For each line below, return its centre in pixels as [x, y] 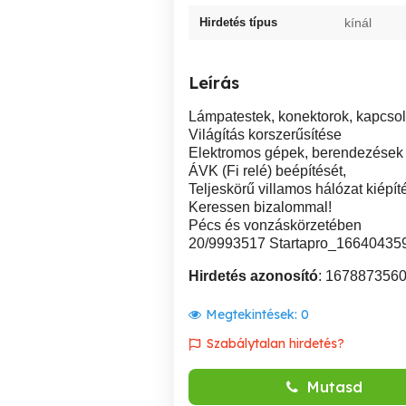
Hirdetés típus [238, 22]
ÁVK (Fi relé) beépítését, [267, 171]
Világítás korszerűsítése [265, 135]
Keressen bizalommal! [260, 207]
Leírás [214, 83]
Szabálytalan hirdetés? [275, 343]
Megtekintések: [253, 314]
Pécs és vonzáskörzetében [275, 225]
